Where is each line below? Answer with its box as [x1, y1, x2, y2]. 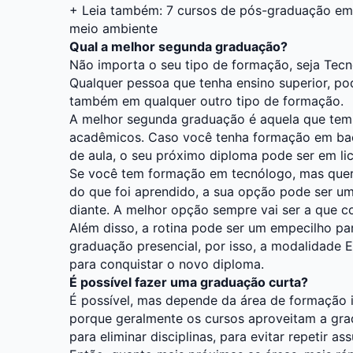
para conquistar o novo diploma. [69, 255, 264, 272]
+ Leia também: [69, 2, 166, 18]
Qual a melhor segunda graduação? [69, 38, 288, 54]
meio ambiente [69, 20, 158, 36]
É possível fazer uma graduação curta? [69, 273, 308, 290]
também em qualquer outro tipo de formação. [69, 92, 344, 109]
